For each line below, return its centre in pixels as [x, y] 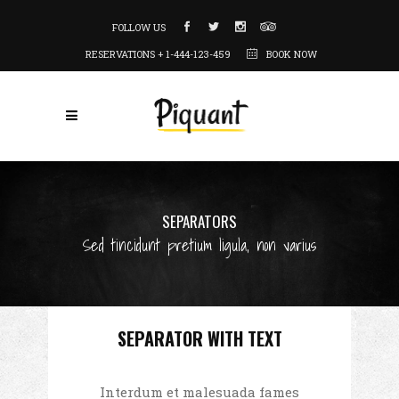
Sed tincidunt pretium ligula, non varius [199, 246]
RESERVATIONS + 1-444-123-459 [159, 54]
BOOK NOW [290, 54]
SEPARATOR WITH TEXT [199, 339]
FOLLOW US [140, 27]
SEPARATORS [199, 221]
